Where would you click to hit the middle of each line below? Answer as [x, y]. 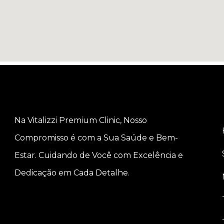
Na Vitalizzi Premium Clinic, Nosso [81, 120]
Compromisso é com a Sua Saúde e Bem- [96, 138]
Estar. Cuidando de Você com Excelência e [99, 155]
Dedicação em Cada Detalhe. [72, 173]
